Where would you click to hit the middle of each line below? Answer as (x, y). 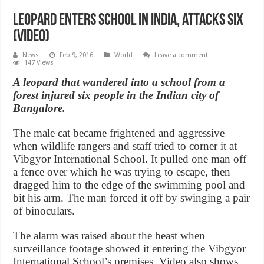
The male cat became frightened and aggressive (119, 133)
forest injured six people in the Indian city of (116, 95)
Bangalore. (39, 108)
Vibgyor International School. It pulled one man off (130, 159)
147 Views (39, 62)
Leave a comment (181, 55)
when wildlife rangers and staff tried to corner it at (125, 146)
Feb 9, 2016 (77, 55)
